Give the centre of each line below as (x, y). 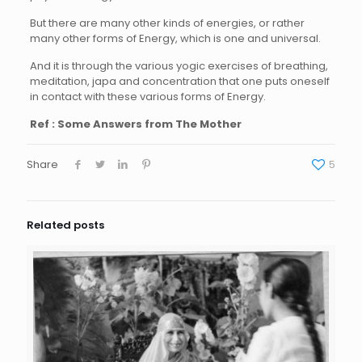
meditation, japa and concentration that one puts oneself (179, 81)
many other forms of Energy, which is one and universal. (175, 38)
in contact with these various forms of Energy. (147, 96)
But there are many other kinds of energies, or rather (167, 23)
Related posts (65, 225)
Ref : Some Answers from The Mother (135, 124)
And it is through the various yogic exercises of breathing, (179, 65)
